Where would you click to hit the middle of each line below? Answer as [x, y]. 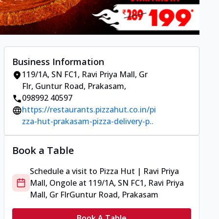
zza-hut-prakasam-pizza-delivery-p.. [88, 121]
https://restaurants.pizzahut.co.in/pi [89, 110]
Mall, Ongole [53, 183]
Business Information [58, 62]
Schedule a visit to [65, 171]
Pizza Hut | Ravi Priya [139, 171]
